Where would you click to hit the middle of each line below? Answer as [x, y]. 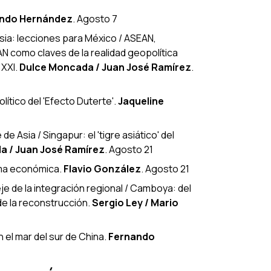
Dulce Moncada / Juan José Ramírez [105, 67]
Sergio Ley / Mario [135, 202]
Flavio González [102, 168]
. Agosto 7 [95, 18]
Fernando [132, 236]
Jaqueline [141, 101]
